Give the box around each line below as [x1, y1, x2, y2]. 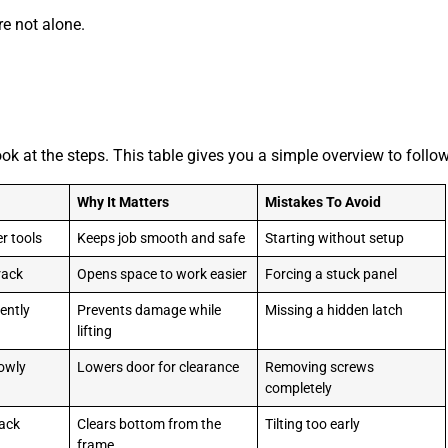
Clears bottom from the [77, 415, 222, 433]
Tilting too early [265, 415, 361, 433]
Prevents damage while [77, 301, 222, 319]
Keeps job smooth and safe [77, 229, 246, 247]
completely [265, 379, 333, 397]
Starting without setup [265, 229, 405, 247]
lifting [77, 322, 113, 340]
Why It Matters [77, 193, 170, 211]
